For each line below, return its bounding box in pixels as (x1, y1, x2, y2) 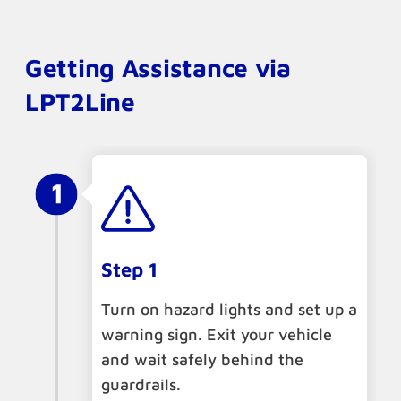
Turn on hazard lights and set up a (101, 300, 357, 320)
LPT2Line (25, 87, 135, 117)
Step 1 (101, 258, 158, 282)
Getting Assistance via (25, 53, 291, 83)
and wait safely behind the (101, 350, 303, 370)
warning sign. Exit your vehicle (101, 325, 332, 345)
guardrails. (101, 375, 181, 395)
